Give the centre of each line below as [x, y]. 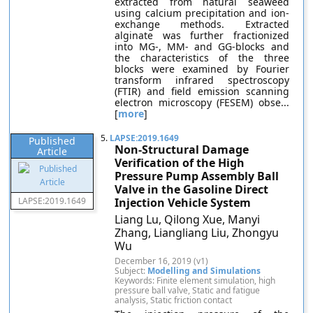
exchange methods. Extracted [202, 24]
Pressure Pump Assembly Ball [197, 176]
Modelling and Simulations [204, 271]
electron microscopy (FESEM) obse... [202, 102]
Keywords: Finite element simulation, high [195, 281]
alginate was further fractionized [202, 35]
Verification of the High [180, 163]
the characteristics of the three [202, 58]
